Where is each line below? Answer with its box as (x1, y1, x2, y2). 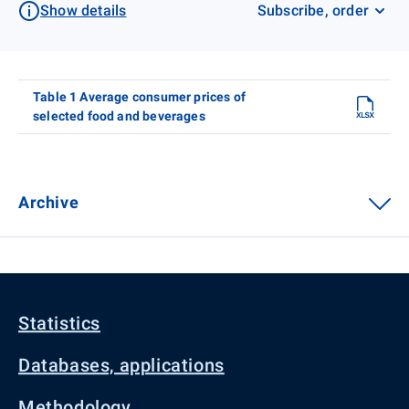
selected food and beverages (33, 108, 205, 123)
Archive (18, 192, 79, 212)
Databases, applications (18, 354, 225, 376)
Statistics (18, 312, 100, 334)
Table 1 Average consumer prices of (33, 89, 246, 104)
